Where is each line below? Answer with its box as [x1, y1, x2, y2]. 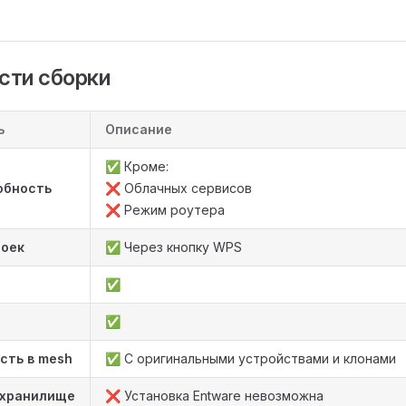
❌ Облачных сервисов [105, 180, 252, 196]
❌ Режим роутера [105, 202, 225, 217]
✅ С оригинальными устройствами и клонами [105, 351, 396, 366]
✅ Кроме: [105, 159, 169, 174]
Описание [105, 121, 172, 137]
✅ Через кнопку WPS [105, 239, 242, 255]
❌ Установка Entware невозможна [105, 388, 324, 403]
